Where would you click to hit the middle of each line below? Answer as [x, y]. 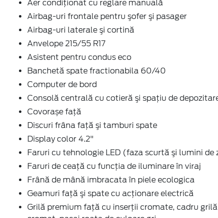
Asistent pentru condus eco [79, 57]
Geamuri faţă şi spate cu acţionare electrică [110, 193]
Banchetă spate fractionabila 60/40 [97, 71]
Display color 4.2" [61, 139]
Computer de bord [62, 84]
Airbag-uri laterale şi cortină [81, 30]
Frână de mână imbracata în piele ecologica [111, 180]
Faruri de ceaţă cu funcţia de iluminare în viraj [114, 166]
